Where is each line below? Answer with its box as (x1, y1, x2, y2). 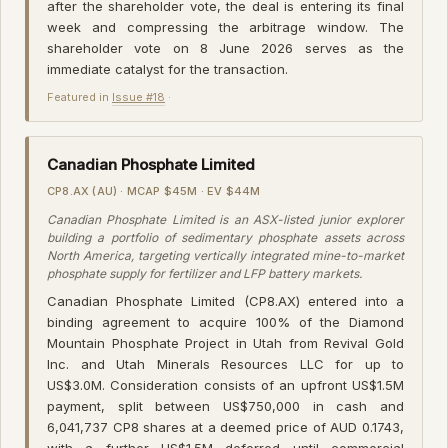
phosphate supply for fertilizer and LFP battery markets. (47, 265, 362, 281)
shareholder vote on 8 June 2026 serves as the (47, 39, 404, 56)
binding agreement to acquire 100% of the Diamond (47, 313, 404, 330)
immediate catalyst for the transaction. (47, 60, 288, 77)
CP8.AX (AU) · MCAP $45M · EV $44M (47, 183, 261, 198)
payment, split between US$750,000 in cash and (47, 397, 404, 414)
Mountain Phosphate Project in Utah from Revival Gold (47, 334, 404, 351)
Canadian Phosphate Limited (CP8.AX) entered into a (47, 292, 404, 309)
